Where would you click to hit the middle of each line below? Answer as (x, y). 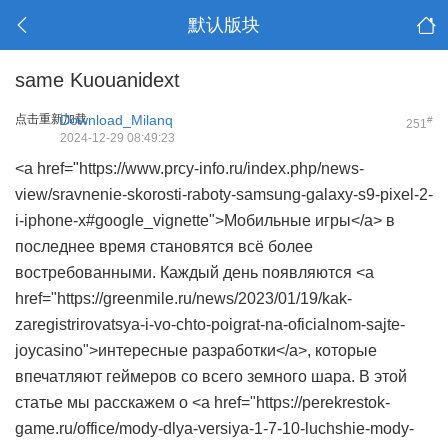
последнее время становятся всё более (164, 246)
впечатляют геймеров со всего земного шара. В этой (211, 376)
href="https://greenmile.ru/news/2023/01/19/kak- (183, 298)
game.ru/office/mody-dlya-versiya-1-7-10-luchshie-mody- (214, 428)
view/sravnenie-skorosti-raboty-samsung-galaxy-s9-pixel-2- (224, 194)
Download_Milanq (116, 120)
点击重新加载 (51, 119)
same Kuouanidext (97, 80)
